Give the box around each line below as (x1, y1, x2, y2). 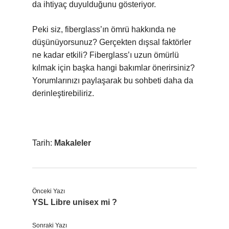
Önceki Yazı (32, 188, 65, 195)
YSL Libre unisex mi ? (32, 198, 117, 207)
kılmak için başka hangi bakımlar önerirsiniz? (32, 63, 195, 72)
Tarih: (32, 139, 54, 147)
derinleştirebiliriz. (32, 89, 94, 98)
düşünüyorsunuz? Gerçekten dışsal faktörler (32, 38, 191, 47)
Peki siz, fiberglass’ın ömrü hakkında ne (32, 25, 176, 34)
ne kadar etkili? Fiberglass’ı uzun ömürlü (32, 51, 179, 59)
